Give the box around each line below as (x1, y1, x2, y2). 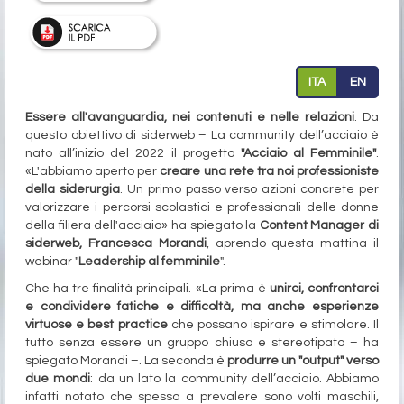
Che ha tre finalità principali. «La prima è (25, 282, 270, 296)
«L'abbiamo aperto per (25, 165, 161, 179)
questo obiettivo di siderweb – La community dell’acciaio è (25, 129, 379, 142)
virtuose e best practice (25, 318, 168, 332)
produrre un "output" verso (227, 354, 379, 368)
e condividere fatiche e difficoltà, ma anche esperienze (25, 300, 379, 314)
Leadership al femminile (78, 255, 220, 269)
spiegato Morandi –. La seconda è (25, 354, 227, 368)
